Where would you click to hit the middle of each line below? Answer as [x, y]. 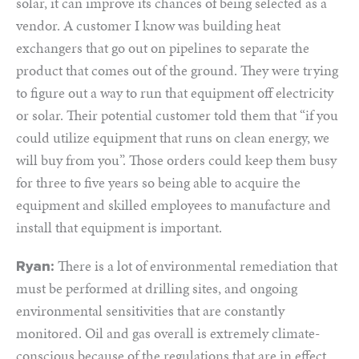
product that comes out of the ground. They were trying [177, 70]
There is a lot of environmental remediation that [198, 266]
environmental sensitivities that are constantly [150, 311]
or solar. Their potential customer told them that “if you [177, 115]
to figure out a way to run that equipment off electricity [175, 93]
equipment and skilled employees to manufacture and [173, 205]
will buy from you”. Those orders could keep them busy [176, 160]
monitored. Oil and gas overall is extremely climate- [168, 333]
